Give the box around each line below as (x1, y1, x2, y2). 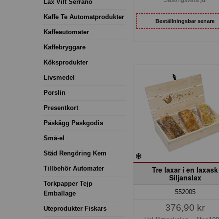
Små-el (44, 134, 65, 142)
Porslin (44, 88, 66, 96)
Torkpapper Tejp (44, 179, 92, 187)
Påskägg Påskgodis (44, 119, 103, 127)
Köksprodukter (44, 58, 88, 66)
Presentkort (44, 104, 78, 111)
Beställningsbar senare (155, 18, 215, 24)
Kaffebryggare (44, 43, 86, 51)
